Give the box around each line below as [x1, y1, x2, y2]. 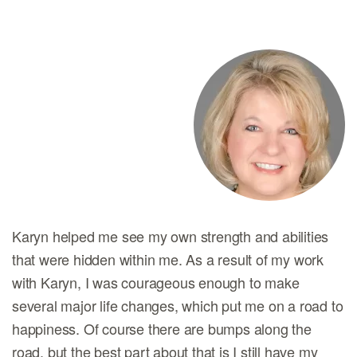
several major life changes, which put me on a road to [12, 295, 343, 316]
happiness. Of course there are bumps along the [12, 318, 312, 339]
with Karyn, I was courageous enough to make [12, 272, 300, 292]
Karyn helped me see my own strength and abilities [12, 226, 329, 246]
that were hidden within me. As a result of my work [12, 249, 324, 269]
